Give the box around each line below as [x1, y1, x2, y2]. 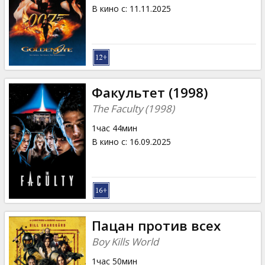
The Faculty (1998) [91, 101, 174, 115]
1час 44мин [91, 122, 137, 134]
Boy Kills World [91, 234, 159, 248]
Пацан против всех [91, 216, 221, 235]
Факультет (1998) [91, 83, 208, 102]
